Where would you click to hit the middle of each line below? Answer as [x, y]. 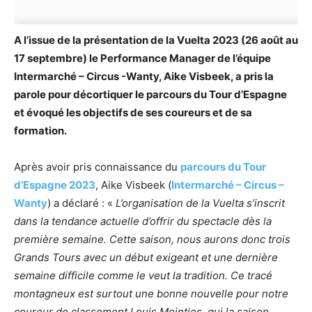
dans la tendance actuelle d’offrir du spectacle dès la [143, 221]
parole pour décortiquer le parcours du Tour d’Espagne [150, 95]
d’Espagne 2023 [55, 185]
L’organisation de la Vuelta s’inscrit [200, 203]
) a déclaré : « [81, 203]
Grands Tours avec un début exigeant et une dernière [146, 258]
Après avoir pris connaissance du [97, 167]
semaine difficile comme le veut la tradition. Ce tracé [143, 276]
